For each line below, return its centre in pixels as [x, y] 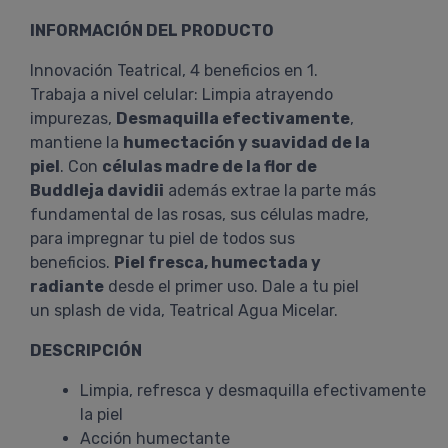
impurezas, [73, 118]
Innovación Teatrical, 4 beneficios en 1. [174, 70]
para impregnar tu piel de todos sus [162, 238]
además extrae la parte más [270, 190]
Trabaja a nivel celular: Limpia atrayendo [181, 94]
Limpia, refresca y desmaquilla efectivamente [253, 390]
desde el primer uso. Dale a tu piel [231, 286]
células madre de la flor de [209, 166]
